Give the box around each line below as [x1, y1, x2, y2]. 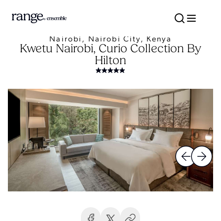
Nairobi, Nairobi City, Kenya [49, 36, 172, 43]
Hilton [95, 55, 126, 67]
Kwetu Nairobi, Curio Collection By [20, 43, 201, 55]
